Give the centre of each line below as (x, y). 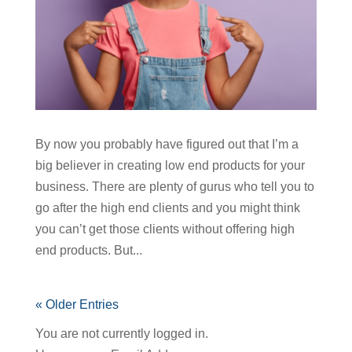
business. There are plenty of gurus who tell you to (174, 187)
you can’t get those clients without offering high (165, 229)
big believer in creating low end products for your (170, 166)
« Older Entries (77, 305)
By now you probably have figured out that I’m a (167, 145)
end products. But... (88, 251)
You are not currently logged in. (121, 334)
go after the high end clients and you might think (167, 208)
